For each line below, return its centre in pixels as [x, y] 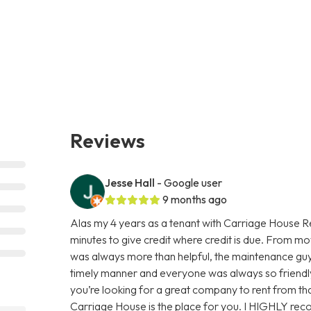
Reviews [108, 140]
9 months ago [195, 199]
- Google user [190, 182]
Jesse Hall [130, 182]
